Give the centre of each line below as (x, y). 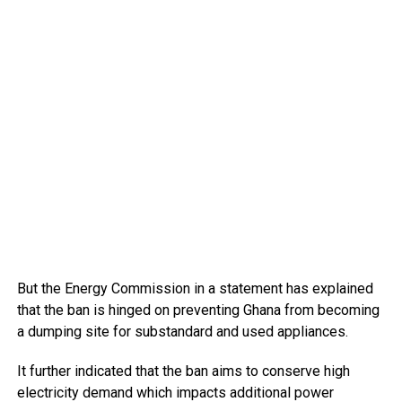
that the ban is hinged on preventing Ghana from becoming (198, 310)
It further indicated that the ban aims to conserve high (183, 371)
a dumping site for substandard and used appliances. (182, 331)
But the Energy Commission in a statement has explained (195, 288)
